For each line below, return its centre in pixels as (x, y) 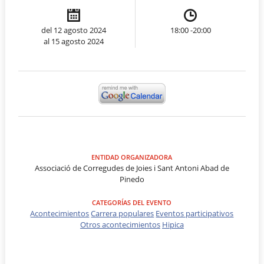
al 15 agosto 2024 (74, 41)
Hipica (173, 224)
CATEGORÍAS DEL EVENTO (132, 202)
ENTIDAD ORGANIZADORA (132, 157)
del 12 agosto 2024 (74, 30)
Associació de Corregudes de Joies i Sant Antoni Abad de (132, 168)
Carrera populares (123, 213)
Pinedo (132, 179)
